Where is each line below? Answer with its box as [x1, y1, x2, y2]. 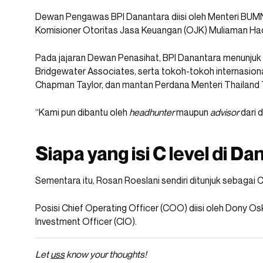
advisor [210, 106, 239, 119]
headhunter [129, 106, 174, 119]
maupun [174, 106, 210, 119]
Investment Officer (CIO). [35, 215, 137, 228]
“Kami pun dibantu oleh [35, 106, 129, 119]
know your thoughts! [65, 248, 147, 261]
